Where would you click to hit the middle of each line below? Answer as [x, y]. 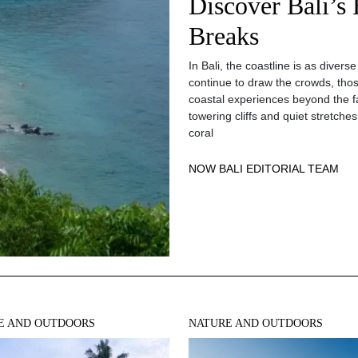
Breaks [224, 36]
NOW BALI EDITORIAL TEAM [264, 168]
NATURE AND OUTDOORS [256, 323]
